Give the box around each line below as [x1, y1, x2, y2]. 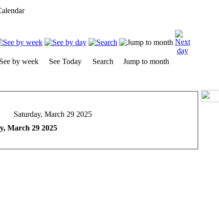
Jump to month [123, 57, 169, 66]
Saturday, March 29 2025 [13, 109, 92, 118]
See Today [49, 57, 82, 66]
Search [92, 57, 113, 66]
